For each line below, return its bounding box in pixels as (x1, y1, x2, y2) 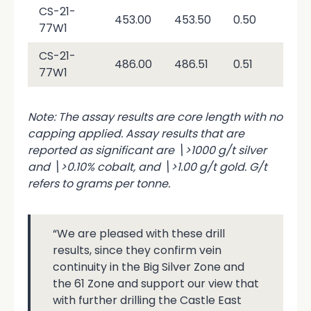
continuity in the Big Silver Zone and (53, 258, 244, 275)
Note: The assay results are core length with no (28, 108, 283, 125)
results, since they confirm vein (53, 242, 221, 258)
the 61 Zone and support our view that (53, 275, 259, 292)
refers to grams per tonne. (28, 175, 170, 192)
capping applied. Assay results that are (28, 125, 244, 142)
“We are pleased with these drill (53, 225, 225, 242)
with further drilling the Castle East (53, 292, 242, 308)
